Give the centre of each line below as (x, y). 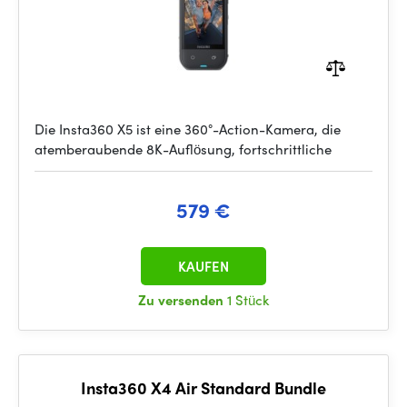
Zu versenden (183, 300)
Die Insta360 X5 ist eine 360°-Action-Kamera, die (188, 129)
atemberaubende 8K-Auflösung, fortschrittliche (183, 149)
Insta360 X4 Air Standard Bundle (203, 387)
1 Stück (248, 300)
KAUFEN (203, 266)
